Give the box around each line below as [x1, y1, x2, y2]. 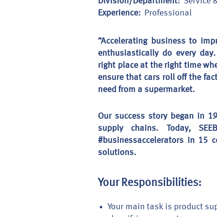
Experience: [98, 9, 144, 17]
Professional [144, 9, 192, 17]
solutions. [98, 148, 136, 157]
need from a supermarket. [98, 85, 195, 94]
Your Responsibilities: [98, 178, 201, 188]
